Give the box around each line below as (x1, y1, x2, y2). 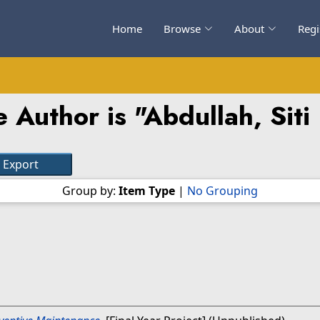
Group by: (62, 183, 119, 199)
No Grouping (187, 183, 258, 199)
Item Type (119, 183, 175, 199)
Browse (164, 21, 201, 36)
